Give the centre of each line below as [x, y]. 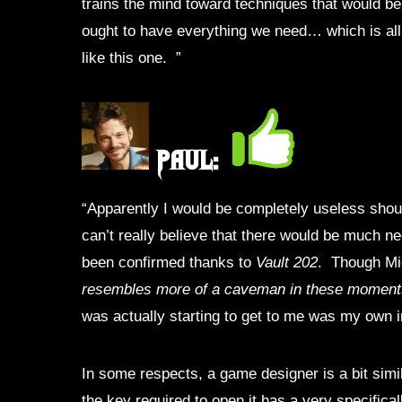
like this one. [127, 57]
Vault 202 [287, 262]
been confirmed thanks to [169, 262]
